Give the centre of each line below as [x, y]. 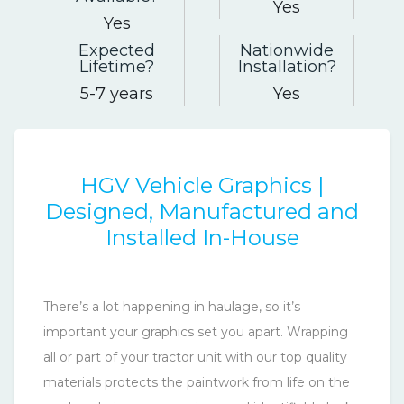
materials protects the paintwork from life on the [197, 383]
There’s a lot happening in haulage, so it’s [172, 307]
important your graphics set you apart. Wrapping [196, 332]
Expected [117, 51]
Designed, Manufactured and [202, 212]
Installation [282, 67]
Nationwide [287, 51]
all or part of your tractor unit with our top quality [195, 358]
